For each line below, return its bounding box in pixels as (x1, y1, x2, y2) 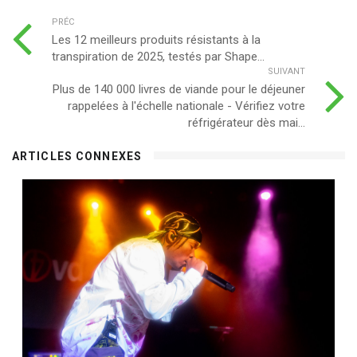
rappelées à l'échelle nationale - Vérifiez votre (68, 98, 305, 113)
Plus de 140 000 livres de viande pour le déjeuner (53, 81, 305, 96)
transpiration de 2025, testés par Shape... (52, 49, 265, 64)
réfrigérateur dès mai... (188, 115, 305, 130)
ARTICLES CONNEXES (12, 149, 143, 163)
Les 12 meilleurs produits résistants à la (52, 32, 261, 47)
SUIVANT (268, 65, 305, 76)
